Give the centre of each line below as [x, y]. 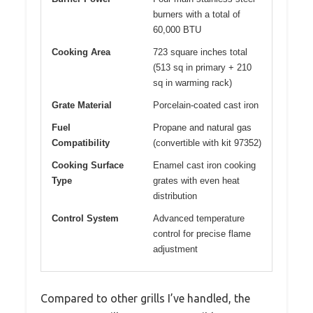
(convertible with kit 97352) [207, 143]
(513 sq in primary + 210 [202, 68]
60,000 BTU [177, 30]
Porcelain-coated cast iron [206, 105]
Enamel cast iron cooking [204, 166]
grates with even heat [196, 181]
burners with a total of [197, 15]
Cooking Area [81, 52]
